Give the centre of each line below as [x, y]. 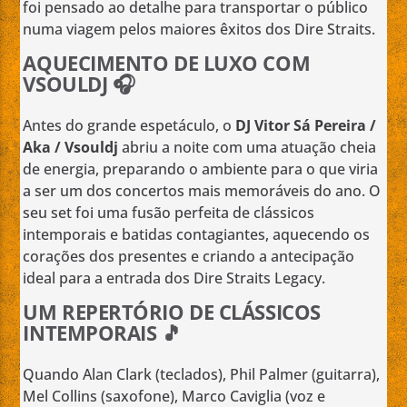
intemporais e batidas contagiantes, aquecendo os [197, 235]
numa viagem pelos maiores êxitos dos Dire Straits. [199, 30]
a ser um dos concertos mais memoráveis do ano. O [202, 191]
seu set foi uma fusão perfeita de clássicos [169, 213]
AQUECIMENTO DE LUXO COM [167, 63]
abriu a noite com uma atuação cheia [248, 148]
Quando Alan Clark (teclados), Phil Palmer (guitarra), [202, 375]
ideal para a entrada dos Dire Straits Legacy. [174, 278]
